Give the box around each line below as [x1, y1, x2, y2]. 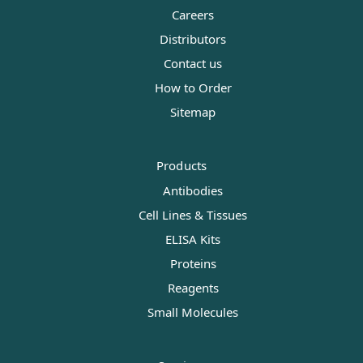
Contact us [164, 55, 222, 72]
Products [156, 157, 207, 174]
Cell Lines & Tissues [139, 207, 247, 224]
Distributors [160, 31, 226, 48]
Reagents [167, 280, 219, 297]
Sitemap [170, 104, 216, 121]
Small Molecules [147, 304, 238, 321]
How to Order [154, 79, 232, 96]
